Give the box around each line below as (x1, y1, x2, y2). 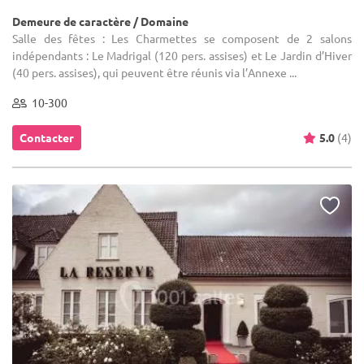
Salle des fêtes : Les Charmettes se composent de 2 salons (12, 31, 352, 46)
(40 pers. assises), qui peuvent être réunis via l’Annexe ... (12, 65, 297, 80)
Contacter (19, 130, 74, 145)
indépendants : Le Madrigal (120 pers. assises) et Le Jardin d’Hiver (12, 48, 352, 63)
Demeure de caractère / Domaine (12, 14, 188, 29)
